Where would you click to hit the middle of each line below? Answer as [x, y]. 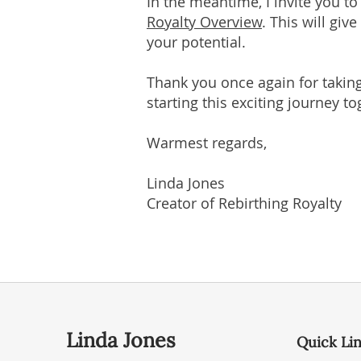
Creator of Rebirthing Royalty [244, 203]
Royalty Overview [204, 22]
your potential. [196, 42]
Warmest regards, [207, 143]
